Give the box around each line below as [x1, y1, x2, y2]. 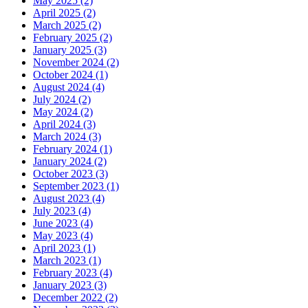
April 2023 [33, 241, 83, 254]
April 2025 [33, 6, 83, 19]
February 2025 [33, 31, 100, 43]
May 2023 [33, 229, 80, 241]
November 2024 [33, 56, 107, 68]
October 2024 [33, 68, 96, 80]
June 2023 [33, 217, 80, 229]
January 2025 [33, 43, 94, 56]
